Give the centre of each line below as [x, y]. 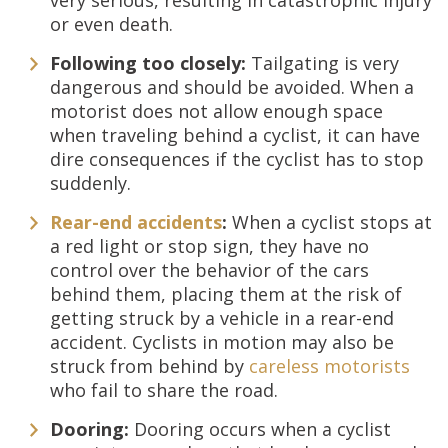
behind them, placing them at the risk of [226, 294]
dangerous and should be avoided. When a [232, 87]
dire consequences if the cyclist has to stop [237, 159]
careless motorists [329, 366]
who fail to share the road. [164, 390]
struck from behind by [149, 366]
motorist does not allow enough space [216, 111]
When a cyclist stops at [332, 222]
